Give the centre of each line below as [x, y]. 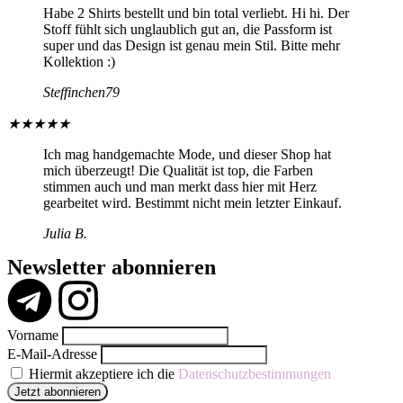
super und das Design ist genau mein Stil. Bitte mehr [192, 45]
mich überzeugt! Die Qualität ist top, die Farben [178, 170]
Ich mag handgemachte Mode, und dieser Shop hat [187, 154]
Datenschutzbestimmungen [255, 373]
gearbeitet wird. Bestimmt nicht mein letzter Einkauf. [193, 202]
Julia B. [65, 233]
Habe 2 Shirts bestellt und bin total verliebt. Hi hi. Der [196, 13]
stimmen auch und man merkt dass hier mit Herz [180, 186]
